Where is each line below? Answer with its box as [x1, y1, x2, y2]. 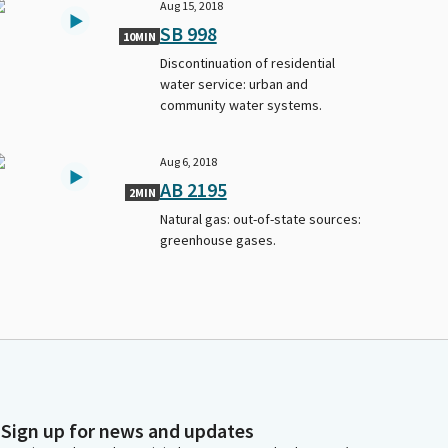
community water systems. [159, 95, 322, 114]
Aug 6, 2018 [159, 153, 217, 169]
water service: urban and [159, 74, 308, 93]
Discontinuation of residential [159, 53, 335, 72]
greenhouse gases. [159, 230, 276, 249]
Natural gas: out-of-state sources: [159, 209, 361, 228]
